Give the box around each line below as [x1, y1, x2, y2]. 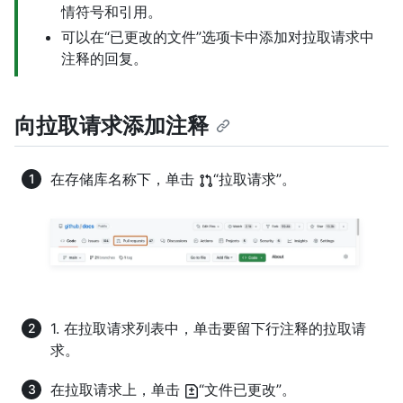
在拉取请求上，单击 [50, 380, 184, 399]
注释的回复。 [61, 49, 148, 68]
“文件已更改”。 [199, 380, 296, 399]
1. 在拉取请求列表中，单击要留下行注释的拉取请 [50, 318, 366, 337]
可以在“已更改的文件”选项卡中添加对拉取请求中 [61, 28, 374, 47]
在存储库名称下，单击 [50, 170, 199, 189]
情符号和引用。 [61, 3, 162, 22]
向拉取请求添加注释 [14, 112, 209, 139]
